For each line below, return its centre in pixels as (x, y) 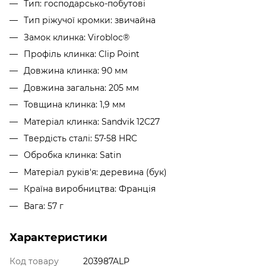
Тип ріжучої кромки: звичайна (90, 20)
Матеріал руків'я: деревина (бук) (95, 172)
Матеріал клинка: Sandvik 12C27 (92, 121)
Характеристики (58, 237)
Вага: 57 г (44, 206)
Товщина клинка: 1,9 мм (75, 105)
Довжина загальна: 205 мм (81, 88)
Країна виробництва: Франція (90, 189)
